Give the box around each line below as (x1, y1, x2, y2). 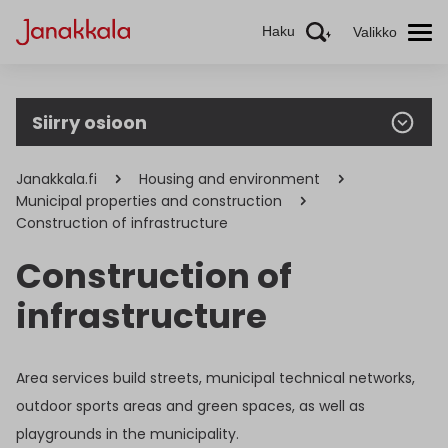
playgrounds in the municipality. (16, 424, 239, 445)
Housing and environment (139, 169, 320, 189)
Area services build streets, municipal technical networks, (16, 368, 415, 389)
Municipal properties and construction (16, 191, 282, 211)
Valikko (353, 23, 397, 40)
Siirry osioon (32, 109, 147, 135)
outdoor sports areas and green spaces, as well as (16, 396, 365, 417)
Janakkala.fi (16, 169, 97, 189)
